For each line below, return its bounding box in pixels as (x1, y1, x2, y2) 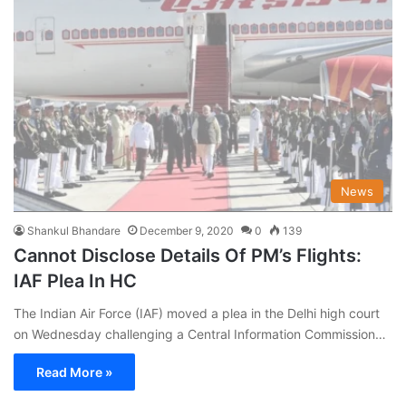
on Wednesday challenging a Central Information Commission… (14, 325, 386, 342)
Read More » (36, 363, 112, 380)
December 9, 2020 (140, 223, 234, 237)
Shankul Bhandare (27, 223, 121, 237)
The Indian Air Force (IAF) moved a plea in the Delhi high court (14, 304, 380, 321)
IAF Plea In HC (14, 269, 137, 292)
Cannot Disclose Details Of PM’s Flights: (14, 244, 362, 266)
